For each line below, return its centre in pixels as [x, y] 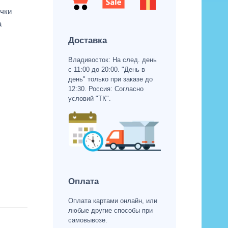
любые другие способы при [110, 211]
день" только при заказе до [110, 79]
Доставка [87, 40]
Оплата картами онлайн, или [112, 201]
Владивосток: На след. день [112, 60]
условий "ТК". [89, 98]
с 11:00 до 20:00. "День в [106, 69]
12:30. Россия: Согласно [106, 89]
